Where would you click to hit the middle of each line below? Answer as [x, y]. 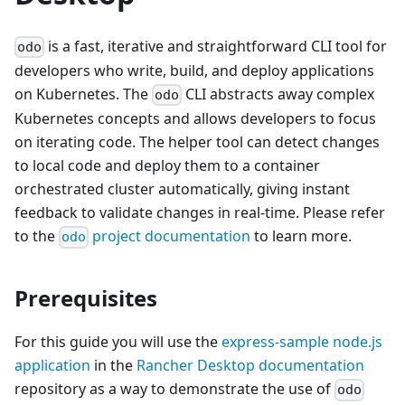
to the [37, 236]
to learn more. [301, 236]
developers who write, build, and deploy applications [194, 71]
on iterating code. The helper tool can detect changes [197, 142]
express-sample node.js [302, 342]
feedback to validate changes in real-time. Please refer [200, 213]
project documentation [170, 236]
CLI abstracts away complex [278, 94]
